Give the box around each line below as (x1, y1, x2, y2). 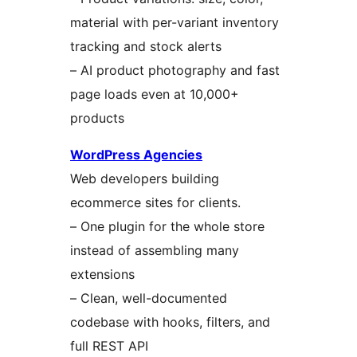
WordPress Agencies (70, 146, 202, 163)
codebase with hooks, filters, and (70, 313, 270, 330)
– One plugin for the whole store (70, 218, 265, 234)
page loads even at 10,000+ (70, 85, 239, 102)
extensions (70, 265, 135, 282)
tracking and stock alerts (70, 37, 222, 54)
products (70, 109, 124, 126)
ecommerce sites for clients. (70, 194, 241, 210)
